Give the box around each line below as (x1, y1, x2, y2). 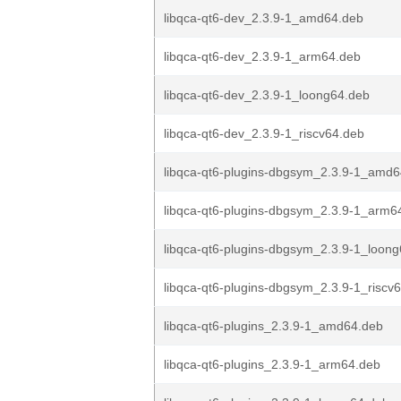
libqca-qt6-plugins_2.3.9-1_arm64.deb (164, 357, 380, 371)
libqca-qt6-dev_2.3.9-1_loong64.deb (164, 88, 370, 102)
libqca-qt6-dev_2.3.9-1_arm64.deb (164, 49, 361, 64)
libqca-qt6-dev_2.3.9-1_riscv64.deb (164, 126, 364, 141)
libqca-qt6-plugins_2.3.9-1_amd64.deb (164, 319, 383, 333)
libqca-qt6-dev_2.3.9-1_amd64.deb (164, 11, 363, 25)
